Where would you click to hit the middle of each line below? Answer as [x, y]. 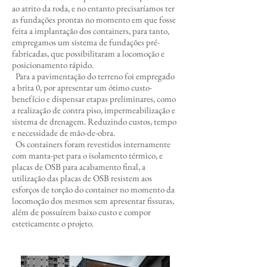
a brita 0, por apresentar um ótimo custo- [82, 87]
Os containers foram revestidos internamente [91, 144]
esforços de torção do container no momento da [93, 189]
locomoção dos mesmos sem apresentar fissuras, [93, 201]
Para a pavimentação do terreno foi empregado [93, 76]
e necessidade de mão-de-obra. [63, 133]
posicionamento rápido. [53, 65]
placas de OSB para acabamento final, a [79, 167]
